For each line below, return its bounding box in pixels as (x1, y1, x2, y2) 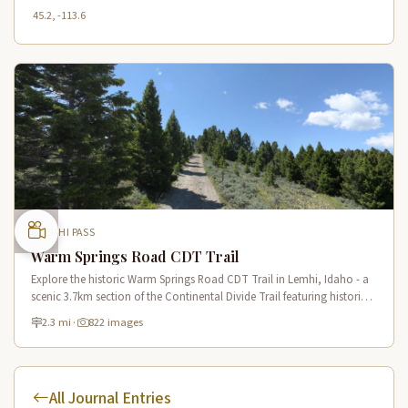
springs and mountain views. (31, 306, 172, 323)
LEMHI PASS (38, 225, 95, 241)
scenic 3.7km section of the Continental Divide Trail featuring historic (31, 289, 367, 306)
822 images (87, 314, 143, 331)
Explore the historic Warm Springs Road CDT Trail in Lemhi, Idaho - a (31, 271, 370, 289)
